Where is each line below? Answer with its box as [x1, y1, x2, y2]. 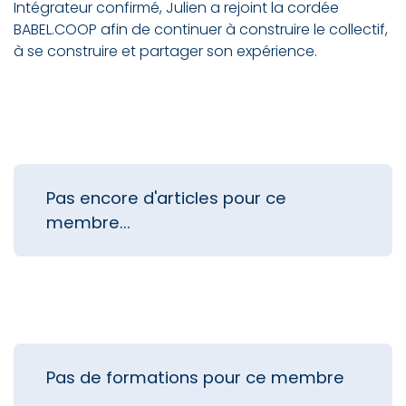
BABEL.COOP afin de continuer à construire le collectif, [14, 19, 388, 40]
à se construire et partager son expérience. [14, 41, 317, 62]
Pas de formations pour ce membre [46, 366, 344, 389]
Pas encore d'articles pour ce [46, 187, 286, 209]
